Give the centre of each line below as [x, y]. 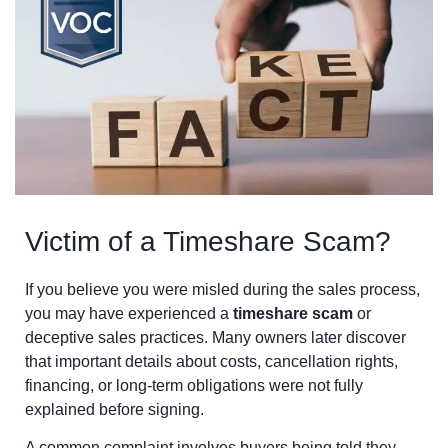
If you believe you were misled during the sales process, [222, 289]
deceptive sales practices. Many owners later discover [215, 337]
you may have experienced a [129, 313]
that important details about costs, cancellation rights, [211, 361]
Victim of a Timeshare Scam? [208, 241]
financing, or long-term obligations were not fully [194, 385]
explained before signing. [114, 409]
